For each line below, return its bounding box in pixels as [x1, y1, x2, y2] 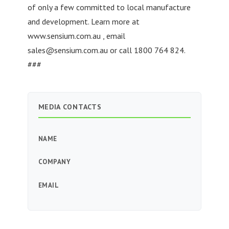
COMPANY [38, 157, 71, 167]
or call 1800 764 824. [107, 44, 186, 55]
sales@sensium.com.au [27, 44, 108, 55]
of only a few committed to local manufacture [27, 2, 191, 12]
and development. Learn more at [27, 16, 140, 27]
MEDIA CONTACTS [38, 102, 102, 111]
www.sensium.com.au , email [27, 30, 125, 41]
